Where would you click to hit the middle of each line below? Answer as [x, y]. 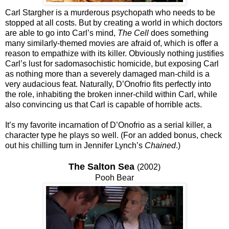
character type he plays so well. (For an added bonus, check [113, 135]
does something [179, 33]
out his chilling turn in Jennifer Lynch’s [75, 145]
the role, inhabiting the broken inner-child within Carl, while [111, 94]
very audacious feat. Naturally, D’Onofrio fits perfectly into [108, 84]
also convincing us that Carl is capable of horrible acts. [104, 104]
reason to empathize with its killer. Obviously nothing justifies [114, 53]
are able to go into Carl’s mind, [61, 33]
